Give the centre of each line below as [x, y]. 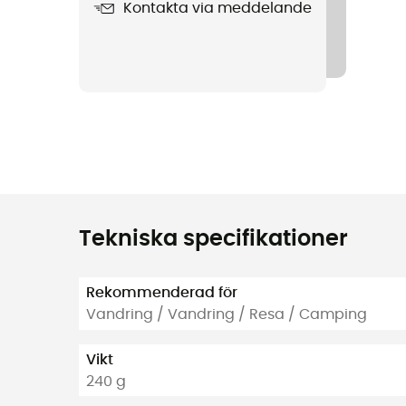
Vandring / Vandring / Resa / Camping [227, 314]
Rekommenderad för [162, 292]
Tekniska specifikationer [213, 240]
